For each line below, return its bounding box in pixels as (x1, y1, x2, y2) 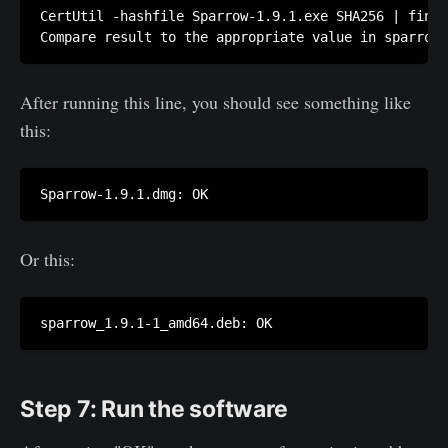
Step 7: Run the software (20, 395, 288, 424)
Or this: (20, 247, 75, 272)
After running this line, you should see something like (20, 90, 411, 115)
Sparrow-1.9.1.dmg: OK (40, 186, 208, 203)
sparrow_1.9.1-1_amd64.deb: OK (40, 315, 272, 332)
